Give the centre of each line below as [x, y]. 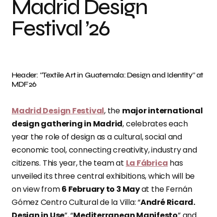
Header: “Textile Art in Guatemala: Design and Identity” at [108, 75]
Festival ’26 [61, 29]
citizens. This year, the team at [69, 163]
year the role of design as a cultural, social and [97, 137]
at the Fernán [167, 189]
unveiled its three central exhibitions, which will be [103, 176]
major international [162, 111]
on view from [37, 189]
